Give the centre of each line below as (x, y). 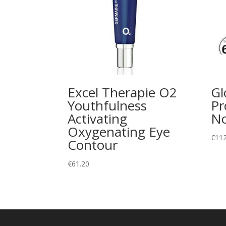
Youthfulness (107, 106)
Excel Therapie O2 (123, 93)
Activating (98, 119)
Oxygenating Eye (119, 132)
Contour (93, 145)
